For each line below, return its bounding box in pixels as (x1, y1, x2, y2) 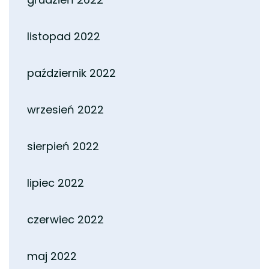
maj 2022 (27, 248, 77, 264)
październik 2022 (27, 65, 116, 80)
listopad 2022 (27, 28, 100, 44)
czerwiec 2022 (27, 211, 104, 227)
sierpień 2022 (27, 138, 99, 154)
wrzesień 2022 (27, 101, 104, 117)
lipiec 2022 (27, 175, 84, 190)
